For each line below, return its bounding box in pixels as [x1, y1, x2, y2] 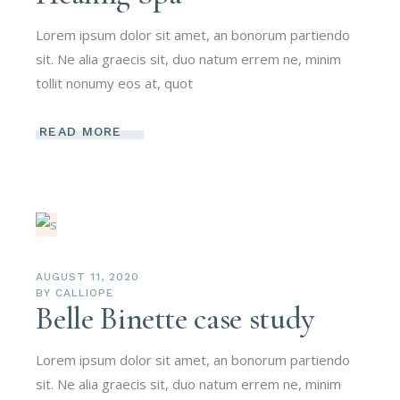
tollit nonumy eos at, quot [36, 74, 194, 93]
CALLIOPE [55, 287, 113, 300]
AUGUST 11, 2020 [36, 271, 139, 284]
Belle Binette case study [36, 300, 314, 338]
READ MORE [39, 124, 122, 139]
